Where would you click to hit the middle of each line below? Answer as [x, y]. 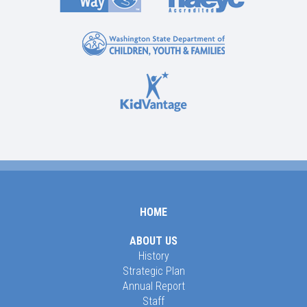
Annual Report [153, 286]
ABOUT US [153, 241]
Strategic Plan [153, 271]
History [153, 256]
